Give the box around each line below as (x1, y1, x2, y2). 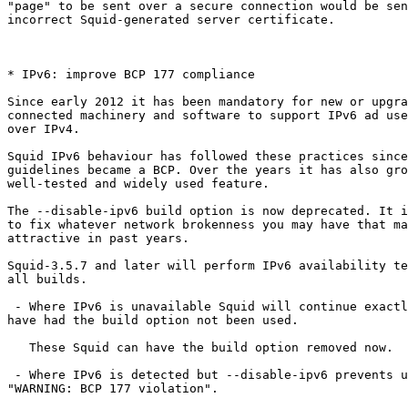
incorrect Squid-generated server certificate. (7, 13, 335, 27)
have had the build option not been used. (7, 313, 299, 328)
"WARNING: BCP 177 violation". (7, 382, 219, 396)
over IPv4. (7, 122, 80, 137)
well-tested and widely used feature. (7, 177, 270, 191)
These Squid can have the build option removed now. (7, 341, 29, 355)
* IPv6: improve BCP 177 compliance (7, 67, 255, 82)
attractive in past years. (7, 231, 189, 246)
